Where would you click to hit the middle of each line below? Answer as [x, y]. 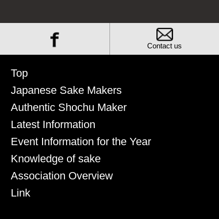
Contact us [164, 46]
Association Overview [62, 176]
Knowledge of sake [56, 159]
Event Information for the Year [81, 142]
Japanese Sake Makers [66, 90]
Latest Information [53, 125]
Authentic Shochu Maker [69, 108]
